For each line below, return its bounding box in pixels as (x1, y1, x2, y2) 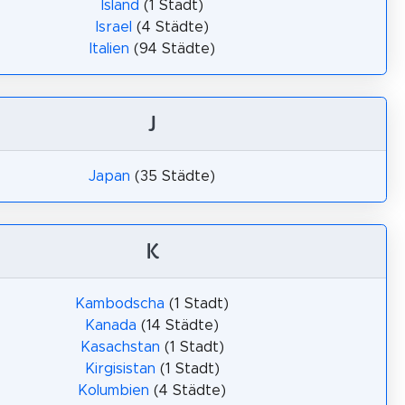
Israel (95, 20, 132, 34)
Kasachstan (80, 340, 160, 354)
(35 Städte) (130, 169, 215, 184)
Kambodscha (75, 297, 165, 311)
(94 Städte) (128, 42, 215, 56)
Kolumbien (78, 383, 149, 398)
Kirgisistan (84, 362, 155, 376)
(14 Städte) (137, 318, 219, 333)
